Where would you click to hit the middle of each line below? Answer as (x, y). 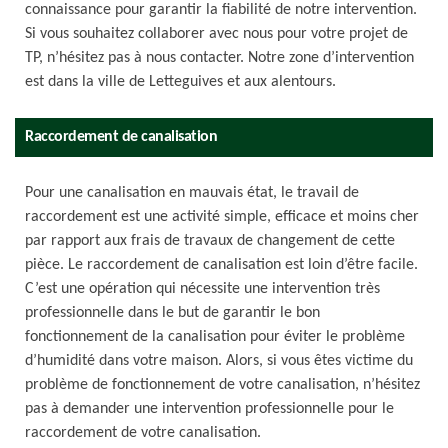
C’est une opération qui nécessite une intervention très (202, 289)
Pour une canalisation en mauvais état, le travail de (192, 193)
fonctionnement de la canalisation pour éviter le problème (215, 337)
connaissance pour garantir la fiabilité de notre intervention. (221, 10)
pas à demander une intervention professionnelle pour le (209, 409)
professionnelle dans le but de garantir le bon (172, 313)
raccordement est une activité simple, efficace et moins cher (222, 217)
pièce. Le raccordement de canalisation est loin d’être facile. (221, 265)
